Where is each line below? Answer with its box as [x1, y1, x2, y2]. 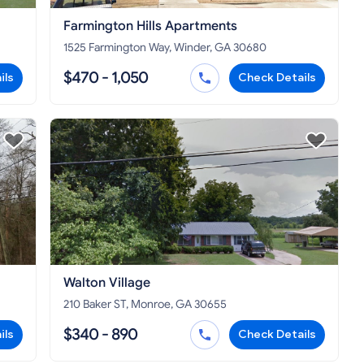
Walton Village [63, 275, 150, 292]
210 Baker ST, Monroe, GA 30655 [63, 297, 227, 312]
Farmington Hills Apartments [63, 18, 237, 35]
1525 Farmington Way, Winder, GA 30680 [63, 41, 266, 55]
